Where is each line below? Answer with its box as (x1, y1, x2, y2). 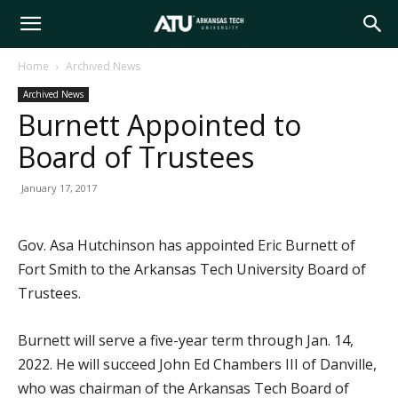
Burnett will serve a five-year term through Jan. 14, (18, 330, 354, 350)
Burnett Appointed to (18, 106, 301, 144)
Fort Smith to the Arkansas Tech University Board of (18, 259, 366, 279)
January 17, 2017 (21, 181, 97, 195)
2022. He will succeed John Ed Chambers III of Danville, (18, 354, 377, 374)
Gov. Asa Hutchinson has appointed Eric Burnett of (18, 235, 355, 255)
